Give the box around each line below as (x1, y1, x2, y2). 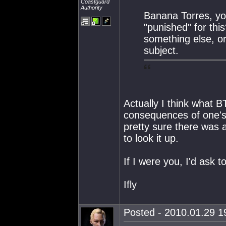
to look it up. (124, 133, 179, 144)
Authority (81, 5, 102, 11)
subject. (144, 45, 179, 56)
